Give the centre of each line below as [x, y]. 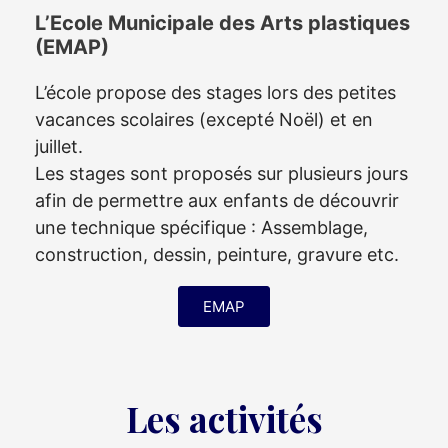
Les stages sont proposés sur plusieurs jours [221, 173]
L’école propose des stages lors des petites [215, 92]
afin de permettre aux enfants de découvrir [217, 200]
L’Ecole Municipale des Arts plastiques [222, 23]
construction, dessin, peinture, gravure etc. [217, 254]
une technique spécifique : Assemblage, [201, 227]
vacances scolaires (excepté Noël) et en [204, 119]
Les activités [224, 418]
